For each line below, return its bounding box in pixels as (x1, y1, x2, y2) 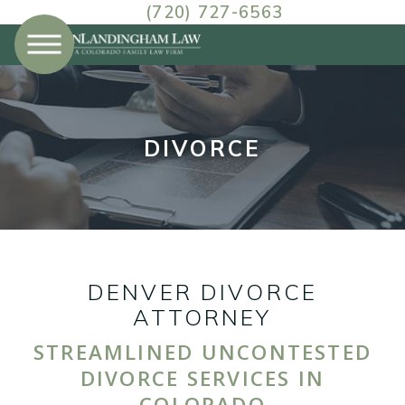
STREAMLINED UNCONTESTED (33, 337, 372, 366)
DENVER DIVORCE (88, 278, 317, 306)
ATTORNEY (133, 304, 272, 332)
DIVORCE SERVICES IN (80, 363, 325, 392)
